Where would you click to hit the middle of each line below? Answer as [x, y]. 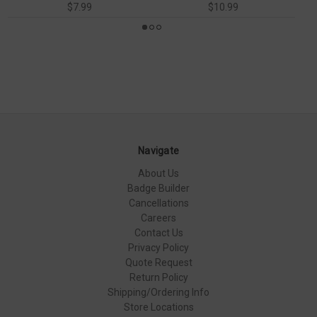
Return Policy [158, 277]
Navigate [158, 150]
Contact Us [158, 232]
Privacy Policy [158, 247]
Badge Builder [158, 188]
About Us [158, 173]
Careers [158, 218]
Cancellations [158, 203]
